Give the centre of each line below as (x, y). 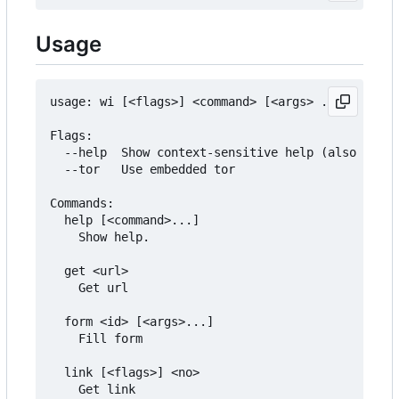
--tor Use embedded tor (142, 169)
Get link (64, 389)
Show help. (64, 236)
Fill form (64, 338)
